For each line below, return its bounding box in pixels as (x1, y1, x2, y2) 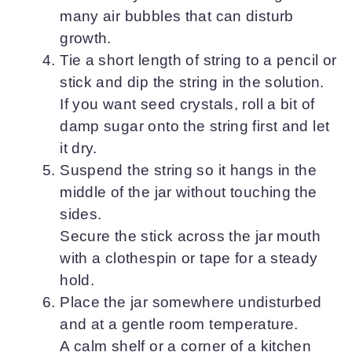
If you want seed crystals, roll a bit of (60, 96, 315, 113)
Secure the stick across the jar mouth (60, 228, 321, 245)
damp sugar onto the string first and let (60, 118, 330, 135)
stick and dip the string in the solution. (60, 74, 324, 91)
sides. (60, 206, 102, 223)
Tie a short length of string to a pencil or (60, 52, 337, 69)
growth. (60, 30, 112, 47)
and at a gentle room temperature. (60, 316, 299, 333)
